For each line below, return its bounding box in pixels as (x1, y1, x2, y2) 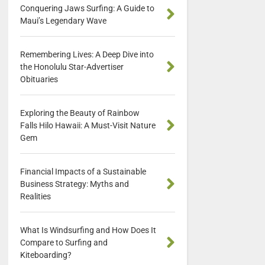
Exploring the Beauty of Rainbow (20, 108, 140, 118)
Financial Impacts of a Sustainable (20, 167, 146, 177)
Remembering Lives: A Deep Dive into (20, 50, 154, 60)
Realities (20, 192, 51, 202)
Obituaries (20, 75, 58, 85)
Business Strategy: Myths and (20, 179, 129, 189)
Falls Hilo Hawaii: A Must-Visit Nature (20, 121, 156, 131)
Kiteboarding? (20, 250, 72, 260)
